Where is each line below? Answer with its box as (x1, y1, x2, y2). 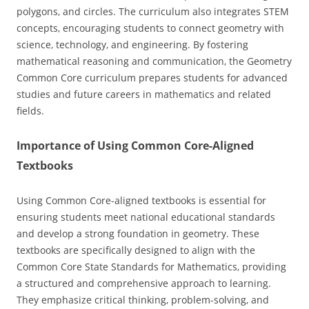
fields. (17, 104, 44, 118)
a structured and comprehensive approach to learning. (17, 277, 271, 290)
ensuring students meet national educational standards (17, 210, 275, 224)
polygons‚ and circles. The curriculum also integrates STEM (17, 5, 289, 19)
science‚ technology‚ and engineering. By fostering (17, 38, 248, 52)
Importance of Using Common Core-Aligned (17, 138, 254, 154)
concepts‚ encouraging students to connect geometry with (17, 21, 284, 35)
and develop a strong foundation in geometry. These (17, 227, 259, 241)
